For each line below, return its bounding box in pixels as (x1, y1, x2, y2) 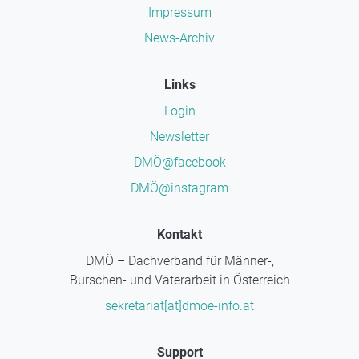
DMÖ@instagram (131, 180, 228, 196)
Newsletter (150, 129, 209, 145)
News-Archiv (144, 30, 215, 46)
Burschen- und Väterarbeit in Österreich (69, 272, 290, 288)
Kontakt (157, 227, 202, 243)
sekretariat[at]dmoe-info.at (105, 298, 254, 314)
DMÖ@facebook (133, 155, 226, 171)
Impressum (147, 5, 212, 21)
